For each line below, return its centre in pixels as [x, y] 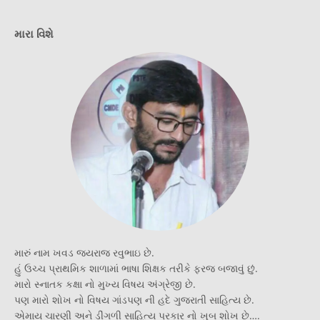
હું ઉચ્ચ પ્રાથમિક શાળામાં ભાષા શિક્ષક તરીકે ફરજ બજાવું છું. [136, 269]
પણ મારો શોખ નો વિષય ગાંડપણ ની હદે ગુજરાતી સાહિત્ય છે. [134, 300]
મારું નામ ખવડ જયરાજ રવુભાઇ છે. [84, 253]
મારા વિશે [34, 34]
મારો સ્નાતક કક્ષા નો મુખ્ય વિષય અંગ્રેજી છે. [105, 284]
